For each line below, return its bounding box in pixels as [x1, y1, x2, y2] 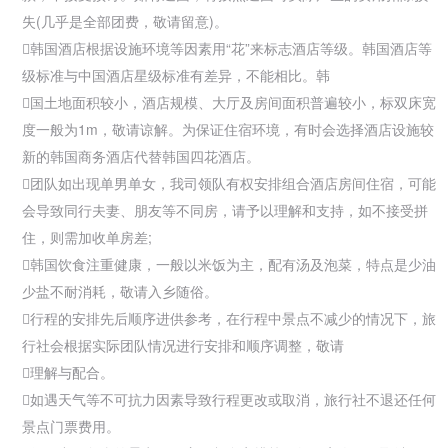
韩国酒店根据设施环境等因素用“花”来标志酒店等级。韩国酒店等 [30, 37, 432, 58]
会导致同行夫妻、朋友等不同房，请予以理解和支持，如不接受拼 [22, 199, 428, 220]
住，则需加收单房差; [22, 226, 152, 247]
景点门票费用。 [22, 415, 120, 436]
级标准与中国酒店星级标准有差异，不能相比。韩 [22, 64, 330, 85]
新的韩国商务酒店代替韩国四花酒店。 [22, 145, 260, 166]
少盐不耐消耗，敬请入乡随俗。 [22, 280, 218, 301]
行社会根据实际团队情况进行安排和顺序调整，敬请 [22, 334, 344, 355]
